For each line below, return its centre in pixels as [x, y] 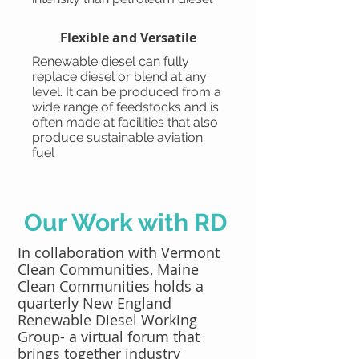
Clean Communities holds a [111, 286]
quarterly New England [95, 303]
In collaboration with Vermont [119, 252]
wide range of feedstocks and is [125, 107]
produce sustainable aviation [117, 137]
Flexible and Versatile [128, 38]
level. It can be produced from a [127, 92]
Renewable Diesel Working [107, 320]
